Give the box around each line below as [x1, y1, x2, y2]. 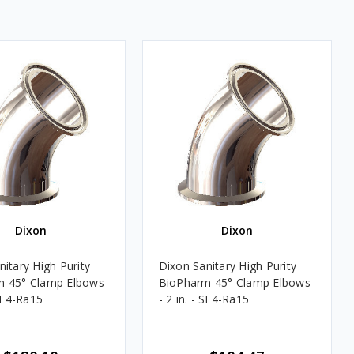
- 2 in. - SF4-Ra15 [158, 291, 249, 307]
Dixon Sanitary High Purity [158, 258, 296, 273]
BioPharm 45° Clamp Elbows [158, 274, 311, 290]
